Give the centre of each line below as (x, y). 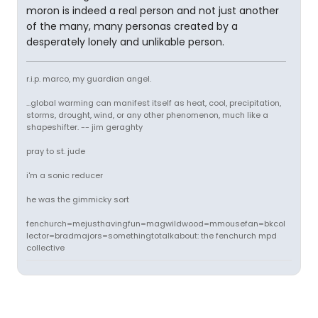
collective (45, 248)
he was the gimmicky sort (78, 199)
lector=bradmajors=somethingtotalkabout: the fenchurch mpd (152, 236)
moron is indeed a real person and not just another (153, 11)
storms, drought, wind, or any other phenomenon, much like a (147, 115)
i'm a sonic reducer (65, 175)
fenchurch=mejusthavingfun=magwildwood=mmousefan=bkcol (156, 224)
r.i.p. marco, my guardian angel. (89, 79)
